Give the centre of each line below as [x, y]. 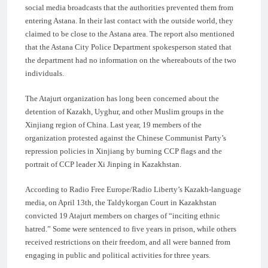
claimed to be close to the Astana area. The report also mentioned [130, 33]
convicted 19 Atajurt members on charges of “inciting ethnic [123, 215]
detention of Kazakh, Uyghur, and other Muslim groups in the [124, 111]
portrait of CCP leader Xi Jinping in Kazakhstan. [103, 164]
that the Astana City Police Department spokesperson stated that [128, 47]
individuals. [45, 73]
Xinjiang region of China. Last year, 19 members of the [113, 124]
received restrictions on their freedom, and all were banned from [128, 242]
